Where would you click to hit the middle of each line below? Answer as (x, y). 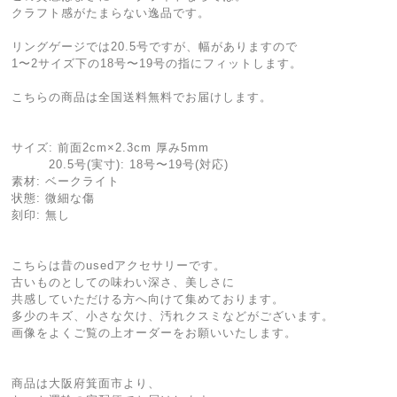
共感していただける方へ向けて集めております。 (148, 299)
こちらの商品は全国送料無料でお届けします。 (142, 97)
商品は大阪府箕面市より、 (86, 383)
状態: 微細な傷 (54, 198)
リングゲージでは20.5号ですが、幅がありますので (155, 47)
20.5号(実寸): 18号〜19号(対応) (121, 164)
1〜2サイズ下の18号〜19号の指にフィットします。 (157, 63)
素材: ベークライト (66, 181)
